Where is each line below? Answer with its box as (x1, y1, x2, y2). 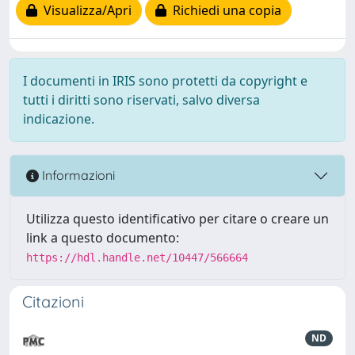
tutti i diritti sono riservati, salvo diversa (23, 90, 260, 109)
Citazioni (22, 291, 84, 311)
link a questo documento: (26, 228, 179, 246)
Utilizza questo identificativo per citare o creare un (26, 209, 329, 227)
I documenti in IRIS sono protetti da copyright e (23, 71, 307, 90)
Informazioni (39, 167, 115, 184)
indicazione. (23, 109, 94, 128)
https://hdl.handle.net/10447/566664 (26, 250, 248, 264)
